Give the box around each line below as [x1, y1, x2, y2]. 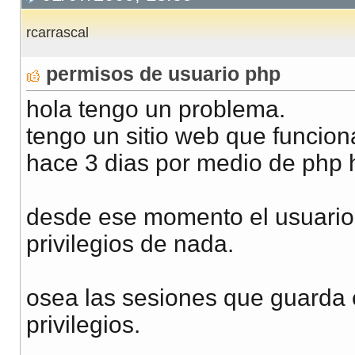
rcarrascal [26, 25, 89, 41]
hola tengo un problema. [26, 96, 285, 123]
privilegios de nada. [26, 231, 234, 258]
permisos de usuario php [46, 63, 281, 86]
